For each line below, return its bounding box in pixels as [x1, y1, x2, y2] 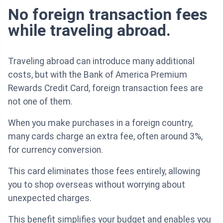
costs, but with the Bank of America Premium [8, 70, 187, 80]
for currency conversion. [8, 145, 103, 155]
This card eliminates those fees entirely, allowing [8, 166, 200, 177]
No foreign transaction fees [8, 5, 208, 24]
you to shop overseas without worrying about [8, 180, 185, 190]
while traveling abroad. [8, 21, 171, 40]
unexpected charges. [8, 193, 92, 204]
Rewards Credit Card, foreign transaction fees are [8, 83, 203, 94]
